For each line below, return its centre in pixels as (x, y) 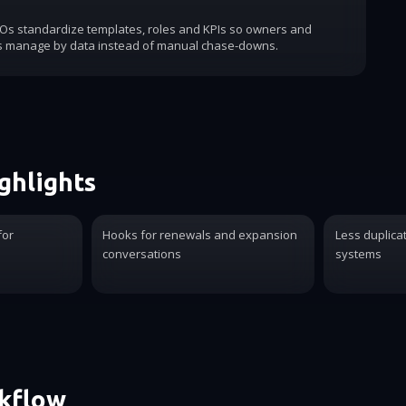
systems (358, 254)
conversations (142, 254)
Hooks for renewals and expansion (200, 235)
